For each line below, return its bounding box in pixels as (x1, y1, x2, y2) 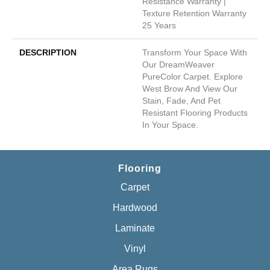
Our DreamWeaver (142, 59, 215, 69)
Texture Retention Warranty (142, 8, 246, 18)
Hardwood (113, 202, 157, 213)
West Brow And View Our (142, 83, 237, 93)
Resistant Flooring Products (142, 107, 248, 118)
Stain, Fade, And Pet (142, 95, 221, 105)
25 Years (142, 20, 176, 30)
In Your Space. (142, 119, 198, 130)
